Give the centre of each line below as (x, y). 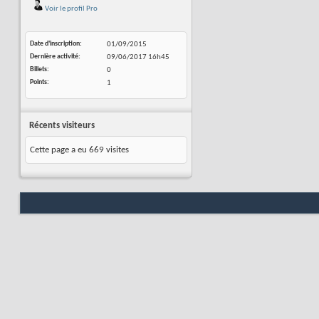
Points (38, 82)
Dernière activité (54, 57)
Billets (38, 69)
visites (116, 150)
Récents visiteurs (62, 126)
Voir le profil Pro (70, 9)
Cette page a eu (59, 150)
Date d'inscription (55, 44)
